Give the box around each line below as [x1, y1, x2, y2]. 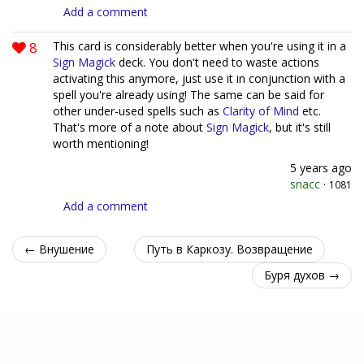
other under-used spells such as [53, 102, 223, 119]
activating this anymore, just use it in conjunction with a [53, 70, 345, 86]
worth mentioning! [53, 135, 149, 151]
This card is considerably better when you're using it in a [53, 37, 346, 54]
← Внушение [24, 240, 94, 257]
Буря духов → [264, 266, 340, 283]
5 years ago [290, 159, 352, 175]
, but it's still [269, 119, 331, 135]
